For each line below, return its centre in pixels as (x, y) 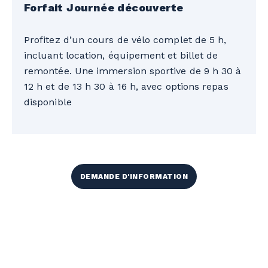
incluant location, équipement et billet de (121, 55)
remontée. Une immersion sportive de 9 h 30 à (133, 71)
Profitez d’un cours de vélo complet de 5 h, (125, 39)
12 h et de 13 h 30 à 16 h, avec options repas (126, 86)
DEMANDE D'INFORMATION (134, 176)
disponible (48, 102)
